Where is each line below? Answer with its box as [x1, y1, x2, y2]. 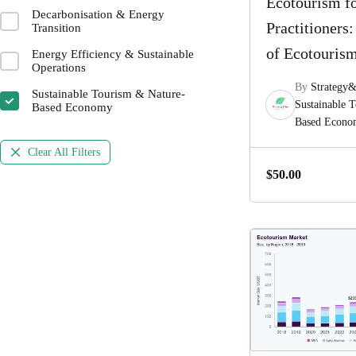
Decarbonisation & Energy [32, 8, 164, 21]
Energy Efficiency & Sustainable [32, 48, 194, 60]
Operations [32, 61, 86, 74]
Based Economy [32, 101, 113, 114]
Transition [32, 21, 81, 34]
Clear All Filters [28, 146, 100, 158]
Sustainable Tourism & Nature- [32, 87, 185, 100]
